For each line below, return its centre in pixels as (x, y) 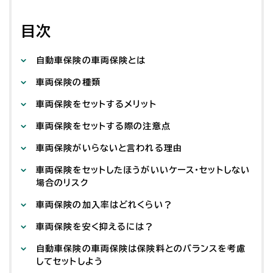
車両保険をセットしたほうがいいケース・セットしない (143, 170)
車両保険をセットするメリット (96, 105)
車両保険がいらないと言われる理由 (109, 148)
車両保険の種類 (68, 83)
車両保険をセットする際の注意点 (103, 126)
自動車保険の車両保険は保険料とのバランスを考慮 (141, 249)
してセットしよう (69, 262)
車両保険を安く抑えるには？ (95, 227)
